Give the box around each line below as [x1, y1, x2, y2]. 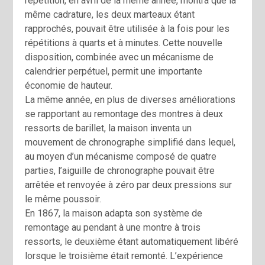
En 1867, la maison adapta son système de [25, 208, 203, 219]
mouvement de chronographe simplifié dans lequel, [25, 137, 236, 148]
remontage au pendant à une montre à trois [25, 222, 201, 234]
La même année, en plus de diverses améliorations [25, 94, 236, 106]
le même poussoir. [25, 193, 102, 205]
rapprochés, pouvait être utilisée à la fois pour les [25, 23, 230, 35]
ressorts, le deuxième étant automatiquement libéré [25, 236, 239, 248]
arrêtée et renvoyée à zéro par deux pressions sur [25, 179, 232, 191]
